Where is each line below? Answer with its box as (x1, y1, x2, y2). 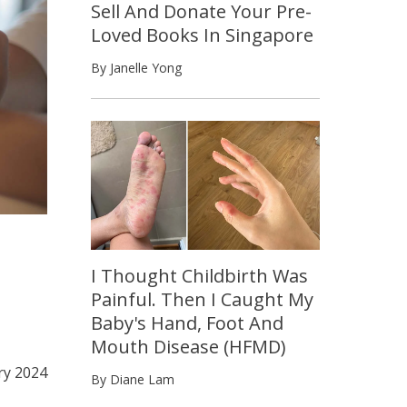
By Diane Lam (91, 370, 174, 388)
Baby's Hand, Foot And (91, 310, 283, 335)
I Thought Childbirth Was (91, 263, 308, 288)
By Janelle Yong (91, 58, 182, 76)
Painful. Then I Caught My (91, 286, 313, 312)
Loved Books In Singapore (91, 22, 313, 47)
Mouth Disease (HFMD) (91, 333, 286, 359)
